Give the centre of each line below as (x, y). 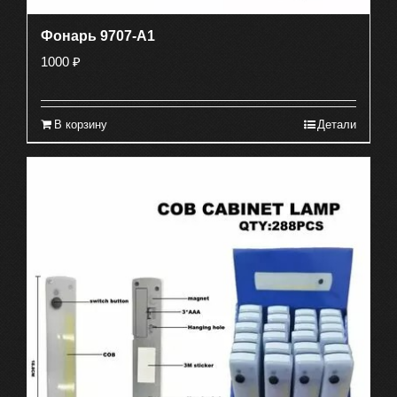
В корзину (81, 125)
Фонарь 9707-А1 (98, 36)
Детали (337, 125)
